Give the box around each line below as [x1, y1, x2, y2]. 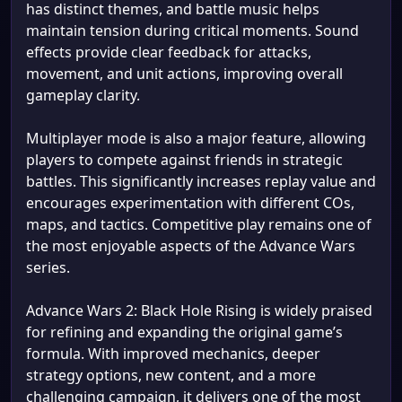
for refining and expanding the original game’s [26, 322, 343, 342]
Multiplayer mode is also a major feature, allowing [26, 128, 366, 148]
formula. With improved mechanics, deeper [26, 344, 320, 363]
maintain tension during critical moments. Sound [26, 21, 359, 40]
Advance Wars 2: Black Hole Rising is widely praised [26, 301, 372, 320]
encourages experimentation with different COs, [26, 193, 354, 213]
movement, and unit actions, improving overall [26, 64, 343, 83]
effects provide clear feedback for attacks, [26, 42, 311, 62]
